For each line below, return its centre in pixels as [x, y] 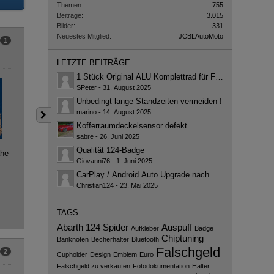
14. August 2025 [127, 112]
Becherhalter [110, 239]
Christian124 [95, 185]
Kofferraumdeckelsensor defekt [131, 125]
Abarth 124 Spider [92, 227]
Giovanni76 [93, 161]
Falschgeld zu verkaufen [93, 266]
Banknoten [72, 239]
